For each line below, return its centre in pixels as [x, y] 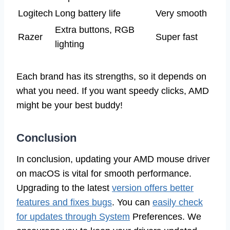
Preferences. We [166, 216]
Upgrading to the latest [64, 188]
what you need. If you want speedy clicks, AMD [113, 91]
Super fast [177, 37]
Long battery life [88, 13]
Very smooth [181, 13]
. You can [132, 202]
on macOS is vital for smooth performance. [104, 173]
